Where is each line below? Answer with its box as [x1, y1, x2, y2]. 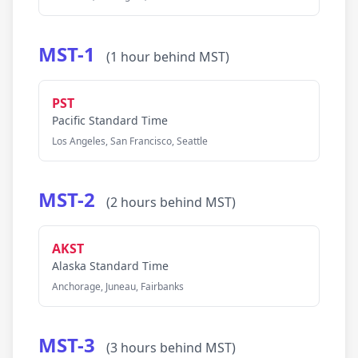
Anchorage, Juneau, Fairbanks [52, 280, 184, 293]
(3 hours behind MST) [106, 339, 236, 356]
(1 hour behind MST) [106, 48, 229, 66]
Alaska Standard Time [52, 258, 169, 273]
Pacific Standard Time [52, 113, 168, 128]
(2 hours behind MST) [106, 193, 236, 211]
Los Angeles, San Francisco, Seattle [52, 134, 208, 148]
